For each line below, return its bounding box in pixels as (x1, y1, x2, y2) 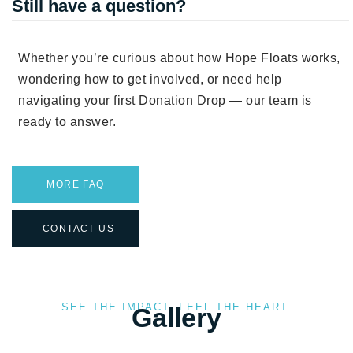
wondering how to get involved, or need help (18, 72, 282, 87)
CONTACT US (43, 222, 114, 234)
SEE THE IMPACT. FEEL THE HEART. (61, 300, 292, 313)
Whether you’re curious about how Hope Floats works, (18, 51, 340, 65)
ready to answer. (18, 115, 116, 129)
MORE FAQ (46, 178, 105, 190)
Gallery (132, 302, 221, 333)
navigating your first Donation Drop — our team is (18, 94, 312, 108)
